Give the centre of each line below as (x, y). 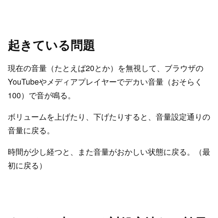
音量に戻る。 (31, 130)
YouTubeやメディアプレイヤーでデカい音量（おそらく (105, 82)
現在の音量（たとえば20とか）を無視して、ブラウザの (106, 68)
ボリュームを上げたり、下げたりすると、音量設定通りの (109, 117)
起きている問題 (51, 45)
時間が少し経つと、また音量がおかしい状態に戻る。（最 (109, 152)
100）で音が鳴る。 (42, 95)
